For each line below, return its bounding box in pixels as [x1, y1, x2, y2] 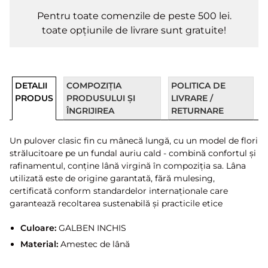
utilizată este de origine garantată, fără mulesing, [10, 173, 215, 184]
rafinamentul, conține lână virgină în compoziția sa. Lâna [10, 160, 246, 171]
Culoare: [20, 223, 56, 233]
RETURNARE [170, 105, 224, 116]
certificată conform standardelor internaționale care [10, 185, 228, 196]
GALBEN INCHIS [56, 223, 126, 233]
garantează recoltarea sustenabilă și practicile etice [10, 198, 223, 209]
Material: [20, 238, 58, 249]
